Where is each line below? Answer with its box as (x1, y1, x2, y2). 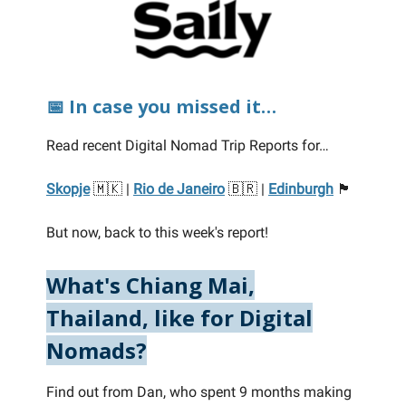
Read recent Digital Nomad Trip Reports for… (46, 137, 329, 155)
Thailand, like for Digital (46, 303, 313, 333)
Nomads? (46, 335, 147, 366)
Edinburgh (268, 180, 333, 198)
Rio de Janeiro (133, 180, 225, 198)
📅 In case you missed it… (46, 94, 276, 120)
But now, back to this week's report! (46, 224, 268, 242)
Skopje (46, 180, 90, 198)
